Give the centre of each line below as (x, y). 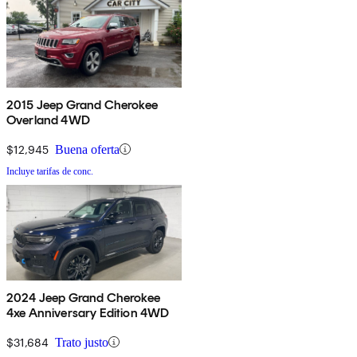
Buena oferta (87, 149)
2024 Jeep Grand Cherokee (83, 297)
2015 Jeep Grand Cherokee (82, 104)
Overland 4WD (48, 120)
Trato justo (82, 342)
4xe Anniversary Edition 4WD (88, 312)
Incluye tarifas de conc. (50, 171)
